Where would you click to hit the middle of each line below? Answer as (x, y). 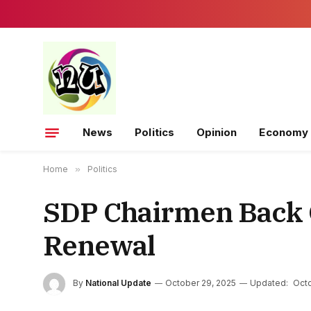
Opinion (217, 132)
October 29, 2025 (201, 283)
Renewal (99, 245)
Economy (284, 132)
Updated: (269, 283)
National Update (118, 283)
